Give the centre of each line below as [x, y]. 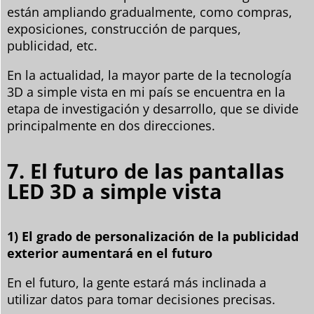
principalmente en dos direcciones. [111, 125]
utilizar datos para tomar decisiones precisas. [141, 299]
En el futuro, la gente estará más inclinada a [137, 282]
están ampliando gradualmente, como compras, [150, 12]
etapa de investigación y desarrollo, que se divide [153, 108]
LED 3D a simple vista [115, 191]
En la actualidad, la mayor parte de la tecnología [149, 75]
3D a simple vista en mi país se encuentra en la [146, 91]
